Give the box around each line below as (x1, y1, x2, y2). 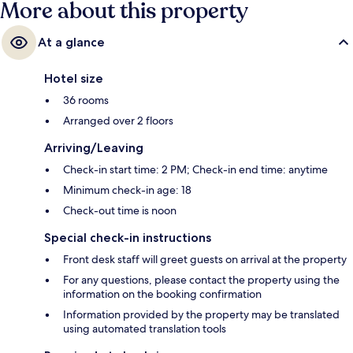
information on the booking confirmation (63, 287, 262, 302)
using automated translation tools (63, 321, 226, 336)
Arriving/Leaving (44, 140, 143, 156)
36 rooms (63, 93, 109, 108)
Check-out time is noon (63, 203, 176, 218)
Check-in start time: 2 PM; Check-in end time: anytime (63, 162, 328, 177)
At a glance (38, 35, 105, 50)
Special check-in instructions (44, 230, 211, 246)
